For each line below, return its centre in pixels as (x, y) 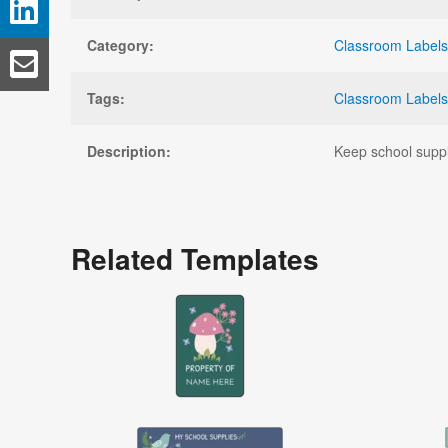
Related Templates (195, 258)
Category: (120, 44)
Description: (129, 150)
